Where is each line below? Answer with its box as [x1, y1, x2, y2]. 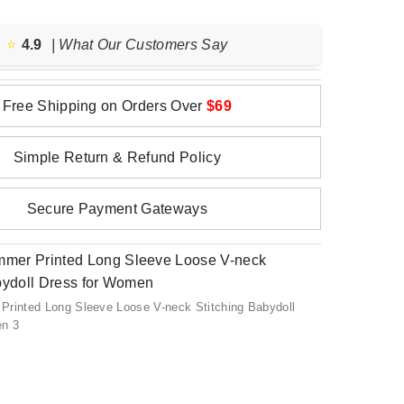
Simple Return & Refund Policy [13, 150, 221, 165]
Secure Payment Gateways [26, 201, 207, 216]
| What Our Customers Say [50, 37, 228, 52]
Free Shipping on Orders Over [2, 98, 207, 114]
